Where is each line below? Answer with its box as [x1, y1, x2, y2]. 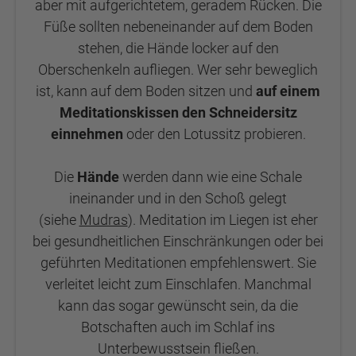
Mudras [79, 211, 128, 228]
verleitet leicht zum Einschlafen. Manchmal [44, 276, 311, 292]
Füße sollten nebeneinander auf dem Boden [43, 18, 313, 35]
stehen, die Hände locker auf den [77, 40, 279, 56]
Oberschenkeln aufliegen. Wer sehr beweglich [38, 61, 318, 78]
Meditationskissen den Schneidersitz [59, 104, 297, 121]
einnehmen [50, 126, 123, 142]
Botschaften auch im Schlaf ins [81, 319, 275, 335]
